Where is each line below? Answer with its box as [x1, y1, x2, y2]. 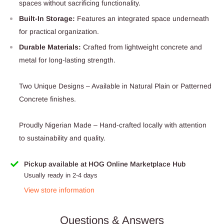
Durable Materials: [19, 43, 81, 51]
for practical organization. [19, 27, 99, 36]
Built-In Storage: [19, 14, 75, 23]
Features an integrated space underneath [75, 14, 209, 23]
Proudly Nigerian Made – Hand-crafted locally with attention [19, 121, 206, 129]
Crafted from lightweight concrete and [81, 43, 202, 51]
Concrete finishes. [19, 95, 76, 103]
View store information [24, 186, 94, 194]
